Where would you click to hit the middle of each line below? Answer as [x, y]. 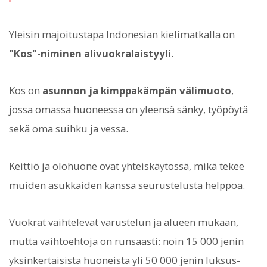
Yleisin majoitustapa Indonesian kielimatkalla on [122, 35]
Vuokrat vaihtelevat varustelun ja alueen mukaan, [124, 222]
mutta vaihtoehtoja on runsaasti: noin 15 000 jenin [126, 241]
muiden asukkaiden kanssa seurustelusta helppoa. [127, 185]
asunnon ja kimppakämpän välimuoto [137, 91]
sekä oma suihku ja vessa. [69, 129]
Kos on [26, 91]
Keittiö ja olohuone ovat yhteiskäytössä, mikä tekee [127, 166]
